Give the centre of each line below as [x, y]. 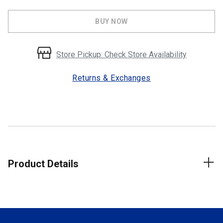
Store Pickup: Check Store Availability [121, 54]
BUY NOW [111, 22]
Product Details [43, 164]
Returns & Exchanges [111, 78]
